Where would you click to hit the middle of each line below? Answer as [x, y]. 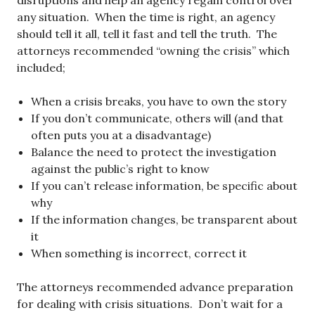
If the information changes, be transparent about [164, 220]
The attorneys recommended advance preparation [155, 287]
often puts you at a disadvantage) [121, 135]
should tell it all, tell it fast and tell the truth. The [147, 34]
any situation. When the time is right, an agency [146, 17]
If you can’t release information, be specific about [164, 186]
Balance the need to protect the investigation [154, 152]
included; [41, 68]
